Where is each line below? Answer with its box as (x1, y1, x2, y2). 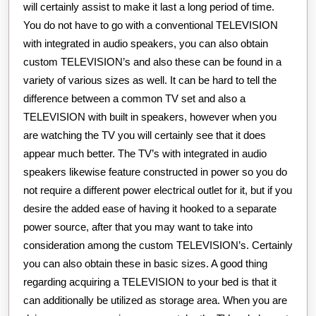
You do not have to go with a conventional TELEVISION (23, 18, 278, 31)
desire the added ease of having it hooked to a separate (23, 202, 276, 214)
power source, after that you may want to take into (23, 220, 253, 233)
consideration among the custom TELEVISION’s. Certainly (23, 238, 293, 251)
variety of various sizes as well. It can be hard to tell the (23, 73, 276, 86)
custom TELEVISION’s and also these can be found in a (23, 55, 281, 68)
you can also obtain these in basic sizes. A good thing (23, 257, 267, 269)
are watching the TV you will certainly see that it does (23, 128, 266, 141)
